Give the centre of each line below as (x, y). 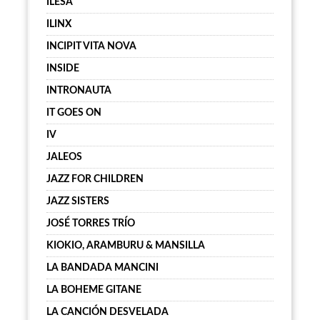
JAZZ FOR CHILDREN (95, 179)
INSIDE (63, 69)
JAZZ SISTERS (78, 201)
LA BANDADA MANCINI (102, 268)
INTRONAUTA (79, 91)
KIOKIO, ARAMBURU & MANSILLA (126, 246)
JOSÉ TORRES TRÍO (91, 224)
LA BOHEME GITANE (94, 290)
